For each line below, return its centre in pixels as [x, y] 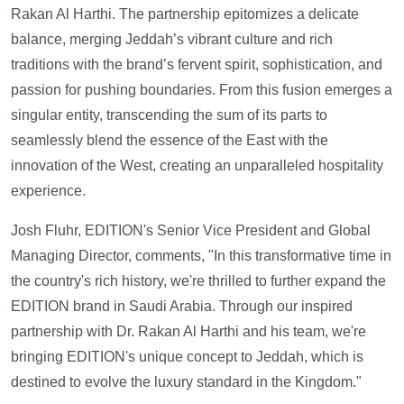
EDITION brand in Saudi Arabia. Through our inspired [182, 306]
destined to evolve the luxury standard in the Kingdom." [186, 382]
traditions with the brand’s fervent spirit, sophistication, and [197, 64]
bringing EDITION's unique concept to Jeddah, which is [187, 357]
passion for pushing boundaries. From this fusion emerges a [202, 90]
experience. [48, 191]
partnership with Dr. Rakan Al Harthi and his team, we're [188, 331]
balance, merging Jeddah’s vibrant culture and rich [172, 39]
